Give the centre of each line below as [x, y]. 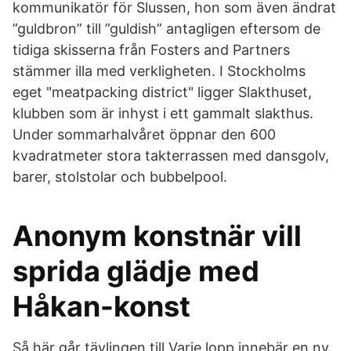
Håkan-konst [101, 306]
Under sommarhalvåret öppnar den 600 [144, 134]
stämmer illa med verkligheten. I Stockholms [159, 71]
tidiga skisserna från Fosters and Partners [151, 50]
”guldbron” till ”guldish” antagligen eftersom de [166, 29]
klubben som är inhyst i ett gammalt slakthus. [163, 113]
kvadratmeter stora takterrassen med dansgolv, [171, 156]
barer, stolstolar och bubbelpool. [120, 177]
